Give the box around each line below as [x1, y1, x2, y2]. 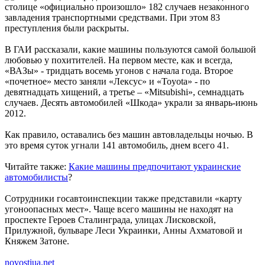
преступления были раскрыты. [5, 22, 129, 33]
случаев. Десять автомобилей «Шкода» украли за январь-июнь [5, 97, 257, 108]
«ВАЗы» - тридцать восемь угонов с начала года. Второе [5, 65, 233, 76]
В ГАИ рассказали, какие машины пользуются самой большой [5, 44, 256, 54]
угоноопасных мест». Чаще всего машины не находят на [5, 203, 233, 214]
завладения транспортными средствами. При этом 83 [5, 12, 220, 22]
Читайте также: [5, 161, 69, 172]
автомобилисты [5, 172, 68, 182]
